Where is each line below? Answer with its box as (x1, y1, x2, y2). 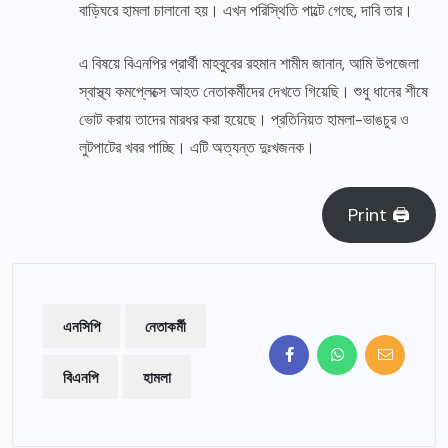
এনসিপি (63, 317, 100, 336)
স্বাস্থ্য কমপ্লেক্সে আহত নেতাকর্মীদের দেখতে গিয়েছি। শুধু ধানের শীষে (79, 81, 428, 103)
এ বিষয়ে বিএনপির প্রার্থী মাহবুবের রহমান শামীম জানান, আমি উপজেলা (79, 53, 419, 75)
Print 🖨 (348, 203, 411, 228)
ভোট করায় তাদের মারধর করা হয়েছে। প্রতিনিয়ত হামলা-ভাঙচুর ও (79, 109, 409, 131)
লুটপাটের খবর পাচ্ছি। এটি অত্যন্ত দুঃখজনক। (79, 137, 315, 159)
